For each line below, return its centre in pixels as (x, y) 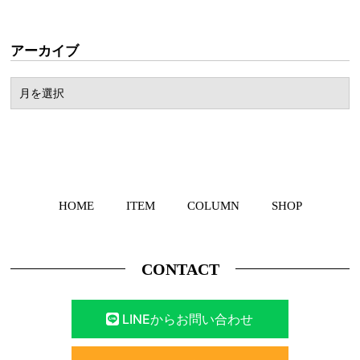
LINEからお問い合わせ (186, 319)
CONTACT (180, 269)
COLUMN (213, 206)
